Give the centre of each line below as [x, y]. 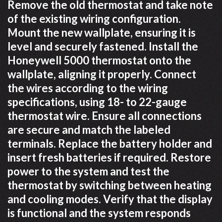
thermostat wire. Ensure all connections [105, 116]
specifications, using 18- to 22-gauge [97, 102]
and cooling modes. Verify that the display [110, 199]
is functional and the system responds [99, 213]
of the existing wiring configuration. [94, 19]
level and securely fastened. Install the [103, 46]
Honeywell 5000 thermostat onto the [99, 60]
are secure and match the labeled [89, 130]
